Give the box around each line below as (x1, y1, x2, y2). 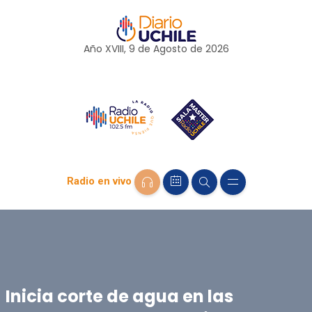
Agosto (153, 42, 187, 56)
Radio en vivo (66, 175, 132, 188)
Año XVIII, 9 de (83, 42, 153, 56)
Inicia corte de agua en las (5, 284, 233, 308)
